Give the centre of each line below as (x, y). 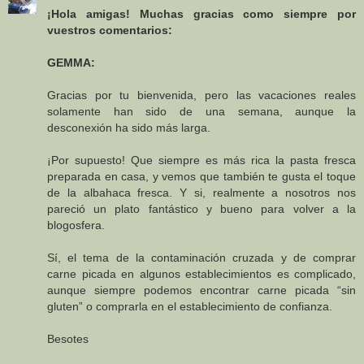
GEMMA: (71, 63)
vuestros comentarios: (110, 30)
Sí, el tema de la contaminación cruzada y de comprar (201, 258)
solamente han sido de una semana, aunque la (201, 112)
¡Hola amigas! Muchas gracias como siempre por (201, 14)
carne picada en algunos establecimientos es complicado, (201, 274)
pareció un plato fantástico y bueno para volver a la (201, 209)
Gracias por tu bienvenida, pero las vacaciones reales (201, 95)
